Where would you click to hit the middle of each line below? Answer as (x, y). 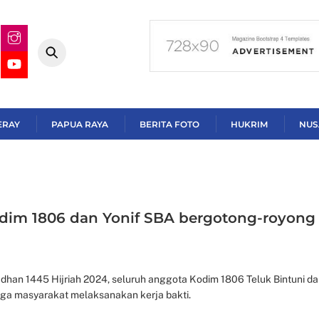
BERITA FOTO (169, 124)
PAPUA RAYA (80, 124)
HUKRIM (249, 124)
